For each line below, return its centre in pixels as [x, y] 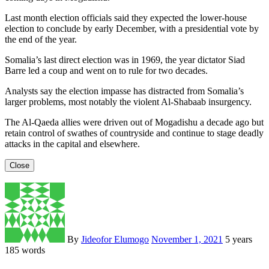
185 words [25, 250]
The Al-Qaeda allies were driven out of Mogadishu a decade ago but [134, 122]
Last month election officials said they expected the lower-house [126, 17]
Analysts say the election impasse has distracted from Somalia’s [124, 91]
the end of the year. [41, 39]
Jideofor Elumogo [115, 239]
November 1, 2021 [187, 239]
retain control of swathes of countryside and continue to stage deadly [134, 133]
